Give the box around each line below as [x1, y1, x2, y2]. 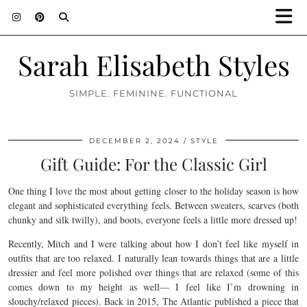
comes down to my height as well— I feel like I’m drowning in [8, 280, 299, 293]
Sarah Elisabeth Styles [17, 46, 290, 83]
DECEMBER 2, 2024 [88, 136, 180, 145]
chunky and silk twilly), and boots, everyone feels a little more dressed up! [8, 213, 297, 226]
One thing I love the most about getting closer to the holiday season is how [8, 184, 299, 197]
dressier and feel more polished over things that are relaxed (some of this [8, 266, 299, 279]
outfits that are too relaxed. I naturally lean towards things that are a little [8, 251, 299, 265]
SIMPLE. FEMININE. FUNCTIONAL [69, 88, 238, 99]
